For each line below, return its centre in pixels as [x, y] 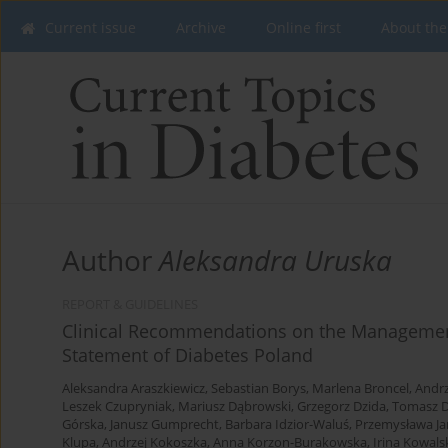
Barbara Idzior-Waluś [287, 425]
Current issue [90, 27]
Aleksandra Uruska [275, 260]
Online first [303, 27]
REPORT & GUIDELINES [130, 305]
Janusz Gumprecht [164, 425]
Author [110, 260]
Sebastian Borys [258, 389]
